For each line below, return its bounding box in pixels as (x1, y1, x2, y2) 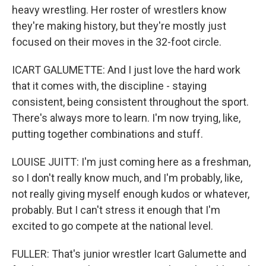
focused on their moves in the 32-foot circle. (12, 36, 221, 48)
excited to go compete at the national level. (12, 220, 213, 232)
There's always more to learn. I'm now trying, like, (12, 112, 240, 124)
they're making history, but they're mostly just (12, 20, 226, 32)
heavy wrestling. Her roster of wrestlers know (12, 4, 227, 16)
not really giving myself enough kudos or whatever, (12, 188, 249, 200)
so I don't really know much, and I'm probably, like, (12, 172, 242, 184)
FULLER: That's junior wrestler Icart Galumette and (12, 248, 246, 260)
